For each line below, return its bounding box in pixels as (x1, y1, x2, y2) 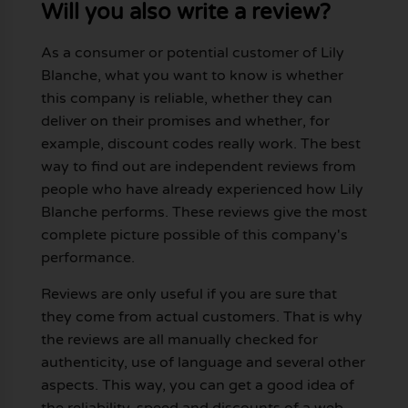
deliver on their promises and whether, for (40, 112, 330, 131)
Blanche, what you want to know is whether (40, 66, 343, 86)
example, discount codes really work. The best (40, 135, 361, 154)
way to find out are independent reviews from (40, 158, 356, 177)
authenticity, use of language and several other (40, 352, 365, 372)
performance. (40, 249, 135, 268)
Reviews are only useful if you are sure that (40, 284, 337, 303)
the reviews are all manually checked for (40, 330, 318, 349)
